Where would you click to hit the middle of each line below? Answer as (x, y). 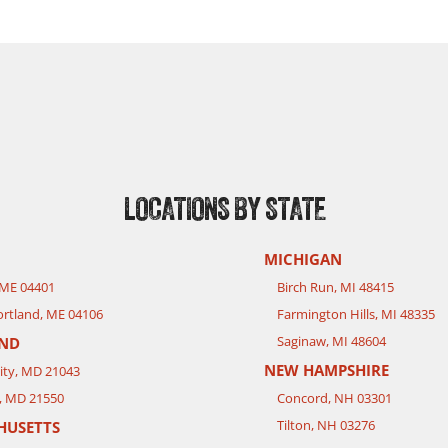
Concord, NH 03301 (334, 398)
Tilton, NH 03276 (326, 425)
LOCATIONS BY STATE (224, 210)
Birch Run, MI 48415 (335, 287)
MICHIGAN (303, 259)
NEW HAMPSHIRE (326, 370)
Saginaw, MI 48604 (331, 341)
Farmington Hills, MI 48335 (356, 314)
